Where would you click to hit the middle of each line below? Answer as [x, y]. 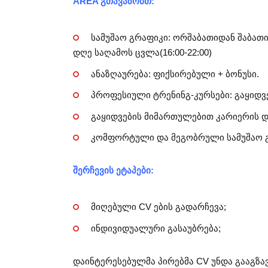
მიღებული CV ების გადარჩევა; [158, 207]
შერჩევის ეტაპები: [113, 170]
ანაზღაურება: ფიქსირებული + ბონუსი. [175, 74]
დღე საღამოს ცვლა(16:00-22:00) [142, 53]
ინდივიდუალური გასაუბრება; [156, 228]
